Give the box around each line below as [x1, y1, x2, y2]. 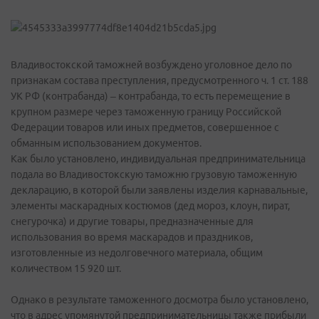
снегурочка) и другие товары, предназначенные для [11, 216, 253, 227]
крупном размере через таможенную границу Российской [11, 106, 281, 117]
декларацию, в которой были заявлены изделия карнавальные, [11, 184, 308, 196]
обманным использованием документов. [11, 137, 202, 149]
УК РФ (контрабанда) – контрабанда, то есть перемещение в [11, 90, 291, 102]
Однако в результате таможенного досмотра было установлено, [11, 294, 308, 305]
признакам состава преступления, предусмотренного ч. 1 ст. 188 [11, 75, 308, 86]
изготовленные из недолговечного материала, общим [11, 247, 263, 258]
